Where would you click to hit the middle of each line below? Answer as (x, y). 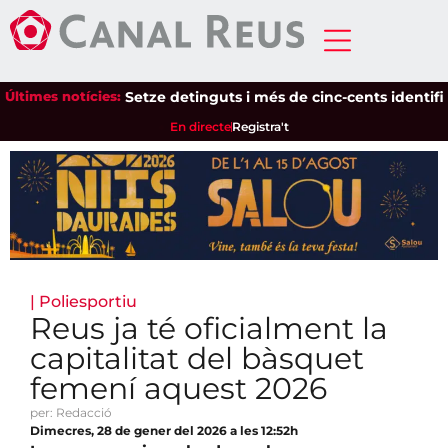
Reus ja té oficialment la (209, 329)
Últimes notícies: (63, 96)
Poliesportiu (88, 302)
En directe (201, 126)
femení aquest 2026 (178, 389)
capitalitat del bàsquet (197, 359)
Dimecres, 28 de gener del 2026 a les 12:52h (164, 431)
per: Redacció (71, 413)
